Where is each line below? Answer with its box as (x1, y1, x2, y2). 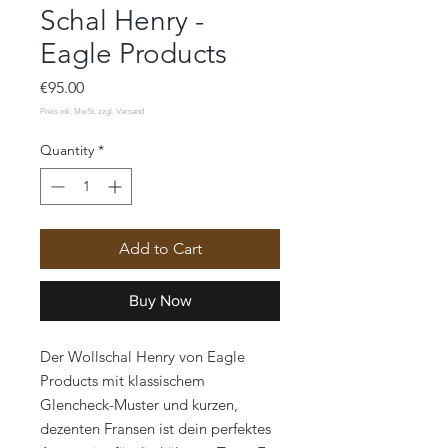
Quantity (40, 141, 94, 160)
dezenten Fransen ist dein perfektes (40, 419, 271, 439)
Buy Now (128, 292, 192, 310)
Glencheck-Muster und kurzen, (40, 395, 238, 415)
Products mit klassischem (40, 371, 205, 391)
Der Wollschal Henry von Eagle (40, 347, 245, 367)
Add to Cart (118, 239, 202, 259)
